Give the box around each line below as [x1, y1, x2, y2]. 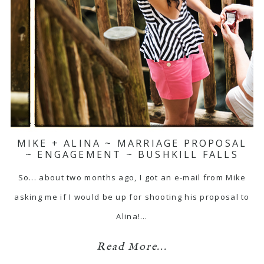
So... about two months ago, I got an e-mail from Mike [18, 172, 246, 183]
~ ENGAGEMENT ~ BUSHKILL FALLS [25, 148, 239, 161]
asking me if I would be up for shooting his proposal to [14, 192, 250, 202]
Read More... [97, 240, 167, 254]
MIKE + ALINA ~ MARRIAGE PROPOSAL [16, 137, 247, 150]
